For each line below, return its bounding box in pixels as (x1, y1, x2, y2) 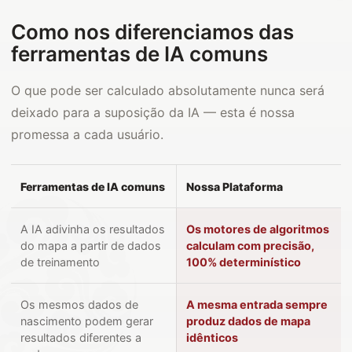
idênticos (186, 331, 238, 344)
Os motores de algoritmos (186, 222, 329, 236)
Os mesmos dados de (20, 298, 138, 311)
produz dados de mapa (186, 314, 310, 328)
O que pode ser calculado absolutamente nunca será (11, 82, 324, 98)
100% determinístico (186, 255, 301, 269)
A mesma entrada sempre (186, 298, 328, 311)
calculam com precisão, (186, 239, 314, 252)
